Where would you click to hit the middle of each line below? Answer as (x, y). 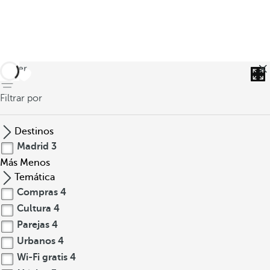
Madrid (33, 146)
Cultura (34, 209)
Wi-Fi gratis (42, 257)
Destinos (34, 131)
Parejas (33, 225)
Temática (35, 177)
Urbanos (36, 241)
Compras (37, 192)
